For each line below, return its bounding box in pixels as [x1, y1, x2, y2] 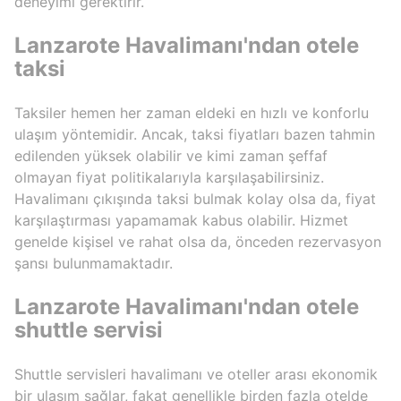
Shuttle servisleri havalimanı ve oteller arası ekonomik [14, 365, 378, 383]
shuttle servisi [14, 317, 163, 343]
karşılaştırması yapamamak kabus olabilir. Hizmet [14, 211, 348, 229]
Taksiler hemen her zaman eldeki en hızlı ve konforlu [14, 104, 369, 122]
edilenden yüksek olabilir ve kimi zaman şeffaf [14, 147, 328, 165]
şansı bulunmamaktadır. [14, 254, 173, 272]
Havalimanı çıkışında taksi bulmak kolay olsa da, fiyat [14, 190, 376, 208]
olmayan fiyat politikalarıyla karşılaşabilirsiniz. [14, 168, 324, 186]
